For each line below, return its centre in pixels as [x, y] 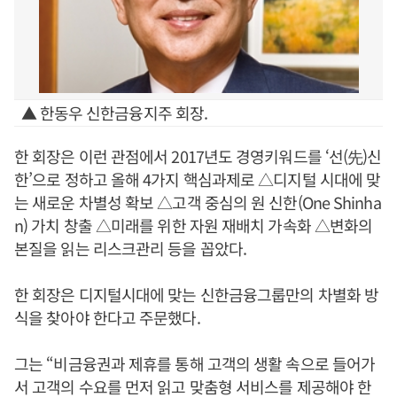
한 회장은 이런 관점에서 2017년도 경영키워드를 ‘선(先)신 [198, 156]
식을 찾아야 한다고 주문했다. [107, 317]
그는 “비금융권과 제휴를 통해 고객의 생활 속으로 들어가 [195, 363]
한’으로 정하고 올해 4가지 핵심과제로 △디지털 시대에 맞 [198, 179]
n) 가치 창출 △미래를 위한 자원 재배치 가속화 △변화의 [194, 225]
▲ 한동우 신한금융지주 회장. [114, 113]
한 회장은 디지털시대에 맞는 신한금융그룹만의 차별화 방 [197, 294]
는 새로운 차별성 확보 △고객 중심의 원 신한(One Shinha [198, 202]
